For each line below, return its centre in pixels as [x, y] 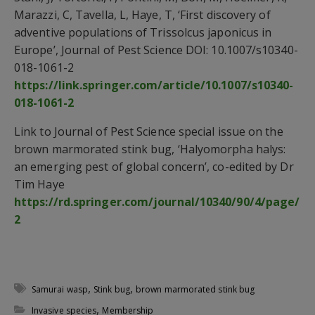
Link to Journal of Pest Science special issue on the [149, 131]
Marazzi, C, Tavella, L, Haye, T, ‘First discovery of [142, 14]
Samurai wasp [60, 289]
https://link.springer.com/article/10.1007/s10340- [154, 85]
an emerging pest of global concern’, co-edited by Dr [154, 166]
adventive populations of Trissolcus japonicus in [143, 32]
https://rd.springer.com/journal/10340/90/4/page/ [157, 201]
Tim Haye [39, 184]
